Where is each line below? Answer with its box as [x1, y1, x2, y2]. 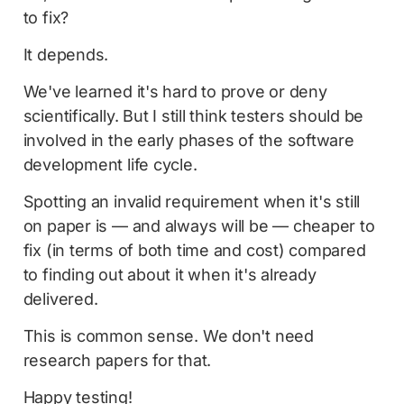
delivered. [23, 289, 98, 308]
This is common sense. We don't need [23, 326, 314, 345]
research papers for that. [23, 350, 212, 370]
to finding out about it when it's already [23, 264, 317, 284]
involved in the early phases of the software [23, 130, 354, 150]
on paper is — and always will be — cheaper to [23, 216, 375, 235]
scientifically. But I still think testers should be [23, 106, 364, 125]
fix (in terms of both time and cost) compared [23, 240, 366, 260]
